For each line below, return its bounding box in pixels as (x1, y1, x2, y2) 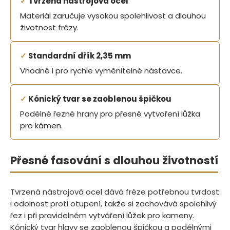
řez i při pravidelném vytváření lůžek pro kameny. (10, 209, 194, 221)
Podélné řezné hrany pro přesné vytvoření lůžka (20, 108, 200, 119)
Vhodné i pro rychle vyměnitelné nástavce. (20, 65, 182, 76)
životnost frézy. (20, 22, 79, 33)
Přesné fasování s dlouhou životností (10, 152, 218, 168)
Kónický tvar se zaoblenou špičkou (27, 93, 171, 104)
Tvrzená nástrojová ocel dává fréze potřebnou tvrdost (10, 186, 219, 197)
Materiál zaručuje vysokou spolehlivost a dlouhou (20, 10, 206, 21)
